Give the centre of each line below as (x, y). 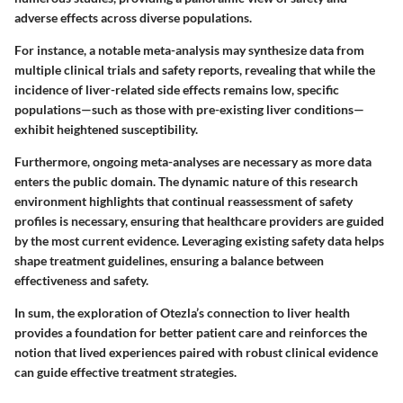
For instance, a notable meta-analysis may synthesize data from (189, 49)
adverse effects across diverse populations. (133, 17)
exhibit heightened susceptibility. (106, 129)
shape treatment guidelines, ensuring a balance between (169, 260)
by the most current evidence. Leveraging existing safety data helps (199, 240)
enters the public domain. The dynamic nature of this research (186, 181)
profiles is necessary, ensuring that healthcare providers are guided (199, 220)
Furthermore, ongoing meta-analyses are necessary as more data (193, 161)
